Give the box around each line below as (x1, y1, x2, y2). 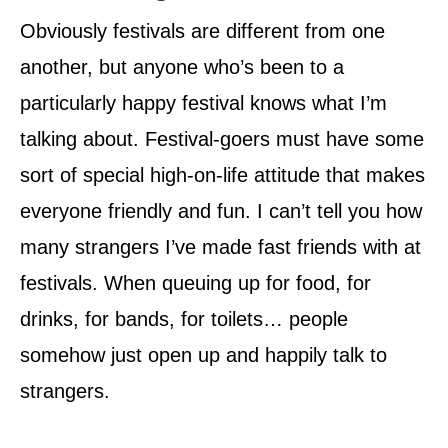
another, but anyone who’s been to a (20, 56, 344, 79)
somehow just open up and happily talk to (20, 344, 387, 367)
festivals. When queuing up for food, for (20, 272, 371, 295)
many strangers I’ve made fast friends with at (20, 236, 421, 259)
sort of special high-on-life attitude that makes (20, 164, 425, 187)
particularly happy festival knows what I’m (20, 92, 387, 115)
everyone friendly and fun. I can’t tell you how (20, 200, 422, 223)
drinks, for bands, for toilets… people (20, 308, 348, 331)
